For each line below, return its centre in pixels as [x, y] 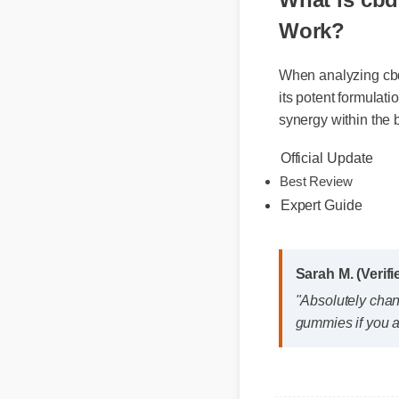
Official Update [334, 177]
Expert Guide [328, 228]
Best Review [327, 216]
